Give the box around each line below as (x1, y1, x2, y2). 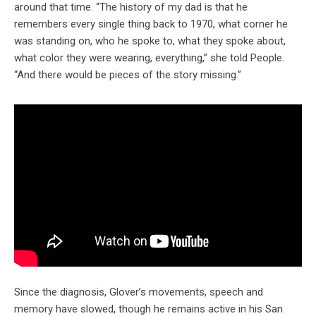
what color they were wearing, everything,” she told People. (14, 51, 284, 65)
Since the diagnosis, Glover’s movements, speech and (14, 286, 263, 299)
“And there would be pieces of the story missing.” (14, 68, 241, 82)
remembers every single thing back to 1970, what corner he (14, 18, 288, 31)
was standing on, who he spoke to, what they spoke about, (14, 35, 286, 48)
